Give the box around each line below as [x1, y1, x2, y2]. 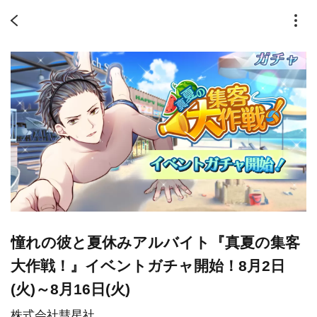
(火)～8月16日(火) [11, 281, 130, 298]
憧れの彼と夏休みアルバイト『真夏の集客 [11, 234, 300, 251]
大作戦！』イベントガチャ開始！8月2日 [11, 258, 285, 275]
